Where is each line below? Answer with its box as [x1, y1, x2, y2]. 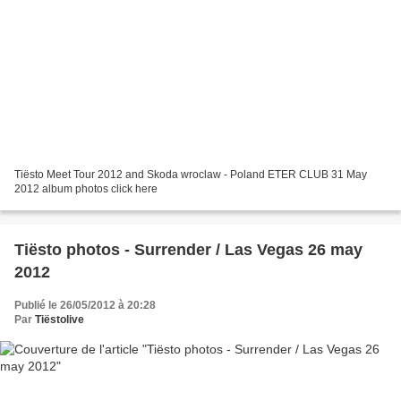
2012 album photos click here [14, 183, 158, 196]
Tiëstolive [35, 313, 84, 327]
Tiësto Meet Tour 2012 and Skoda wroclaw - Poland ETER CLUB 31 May [14, 168, 367, 182]
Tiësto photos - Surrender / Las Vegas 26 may [14, 241, 363, 260]
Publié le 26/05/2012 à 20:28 [14, 299, 156, 312]
